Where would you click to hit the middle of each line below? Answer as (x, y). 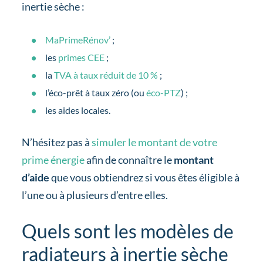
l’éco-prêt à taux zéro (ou (95, 92)
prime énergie (53, 159)
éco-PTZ (163, 92)
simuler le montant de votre (154, 142)
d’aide (35, 177)
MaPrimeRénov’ (77, 39)
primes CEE (81, 57)
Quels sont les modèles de (127, 231)
